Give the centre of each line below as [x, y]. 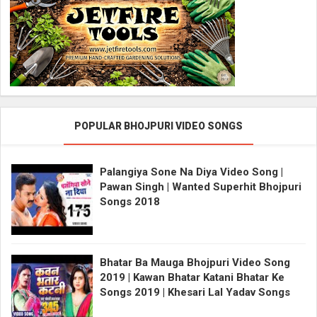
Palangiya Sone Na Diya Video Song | [191, 172]
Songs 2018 [130, 201]
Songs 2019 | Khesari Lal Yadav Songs [195, 292]
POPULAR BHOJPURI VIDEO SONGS [158, 126]
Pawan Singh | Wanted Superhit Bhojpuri [201, 186]
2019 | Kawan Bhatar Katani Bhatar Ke [192, 277]
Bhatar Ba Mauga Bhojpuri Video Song [195, 262]
